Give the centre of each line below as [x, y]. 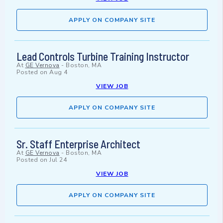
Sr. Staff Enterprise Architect [78, 144]
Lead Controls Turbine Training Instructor [103, 56]
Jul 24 [58, 160]
